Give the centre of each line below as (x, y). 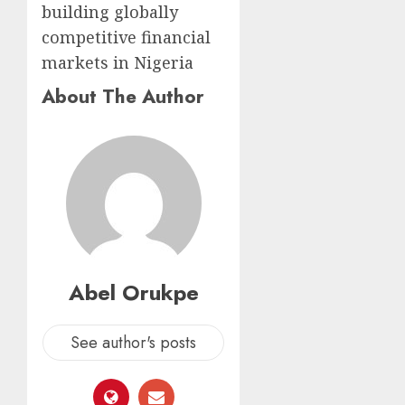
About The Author (123, 97)
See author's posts (134, 343)
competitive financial (126, 38)
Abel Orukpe (133, 293)
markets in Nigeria (118, 63)
